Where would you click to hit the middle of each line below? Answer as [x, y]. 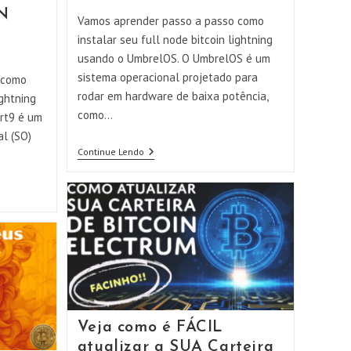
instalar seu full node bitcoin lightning [175, 40]
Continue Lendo [110, 152]
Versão [159, 203]
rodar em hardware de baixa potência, [172, 96]
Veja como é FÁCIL [150, 327]
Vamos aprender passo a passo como [170, 21]
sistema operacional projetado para [167, 78]
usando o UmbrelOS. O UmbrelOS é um [174, 59]
